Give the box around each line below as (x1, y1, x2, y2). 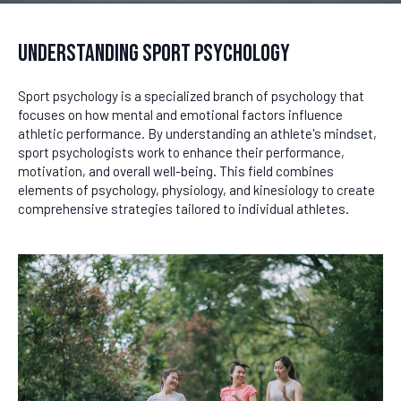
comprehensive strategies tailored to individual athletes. (18, 200, 349, 217)
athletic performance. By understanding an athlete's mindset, (18, 125, 377, 141)
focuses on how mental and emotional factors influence (18, 107, 343, 123)
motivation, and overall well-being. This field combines (18, 163, 334, 179)
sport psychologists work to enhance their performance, (18, 144, 345, 160)
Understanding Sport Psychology (18, 39, 290, 68)
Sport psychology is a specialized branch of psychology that (18, 88, 364, 104)
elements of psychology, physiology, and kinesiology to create (18, 182, 375, 198)
